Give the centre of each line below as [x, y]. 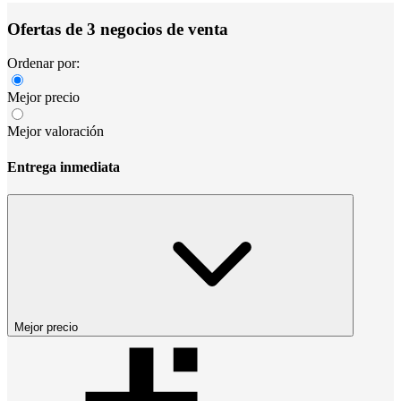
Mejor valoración [55, 132]
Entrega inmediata [64, 166]
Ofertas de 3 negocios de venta [118, 29]
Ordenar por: [43, 64]
